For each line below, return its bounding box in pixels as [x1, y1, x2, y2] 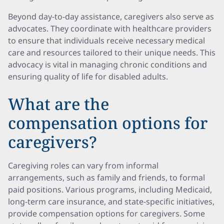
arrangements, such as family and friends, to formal [8, 172, 205, 183]
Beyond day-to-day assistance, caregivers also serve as [8, 11, 214, 22]
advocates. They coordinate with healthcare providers [8, 23, 211, 34]
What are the [8, 93, 109, 114]
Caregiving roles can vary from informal [8, 160, 158, 171]
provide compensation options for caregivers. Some [8, 208, 205, 219]
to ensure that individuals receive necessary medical [8, 35, 205, 46]
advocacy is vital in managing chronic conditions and [8, 59, 207, 70]
